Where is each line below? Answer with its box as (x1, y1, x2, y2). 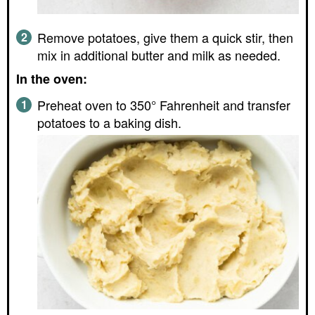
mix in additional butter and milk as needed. (37, 46, 281, 65)
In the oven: (16, 70, 87, 89)
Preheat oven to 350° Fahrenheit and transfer (37, 96, 290, 115)
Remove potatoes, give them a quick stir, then (37, 28, 293, 47)
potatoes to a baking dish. (37, 113, 181, 132)
